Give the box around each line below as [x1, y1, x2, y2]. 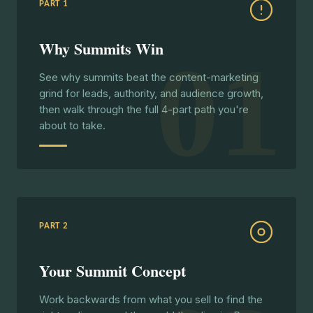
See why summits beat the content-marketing [39, 71, 259, 84]
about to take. [39, 119, 105, 132]
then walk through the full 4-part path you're [39, 103, 249, 116]
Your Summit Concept [39, 259, 186, 282]
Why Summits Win [39, 37, 163, 60]
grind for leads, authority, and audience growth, [39, 87, 263, 100]
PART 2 [39, 221, 68, 231]
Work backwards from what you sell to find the [39, 293, 263, 306]
